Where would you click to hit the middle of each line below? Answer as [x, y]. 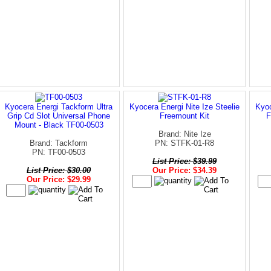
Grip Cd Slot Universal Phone [59, 116]
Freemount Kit [184, 116]
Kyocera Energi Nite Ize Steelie [184, 106]
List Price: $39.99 [184, 161]
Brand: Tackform [59, 143]
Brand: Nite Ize [184, 134]
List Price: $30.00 [59, 170]
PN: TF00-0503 [59, 152]
